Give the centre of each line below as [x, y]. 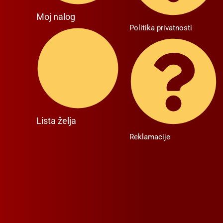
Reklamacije [150, 137]
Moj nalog [56, 16]
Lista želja [56, 121]
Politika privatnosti [161, 28]
